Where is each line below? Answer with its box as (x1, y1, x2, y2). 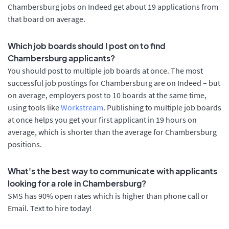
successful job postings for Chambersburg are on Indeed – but (8, 77, 220, 88)
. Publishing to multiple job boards (103, 102, 221, 112)
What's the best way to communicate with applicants (8, 165, 217, 176)
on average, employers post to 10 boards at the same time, (8, 89, 207, 100)
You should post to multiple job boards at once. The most (8, 65, 203, 76)
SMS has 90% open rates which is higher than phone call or (8, 190, 209, 201)
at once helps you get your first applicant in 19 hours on (8, 114, 197, 125)
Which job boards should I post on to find (8, 40, 166, 51)
